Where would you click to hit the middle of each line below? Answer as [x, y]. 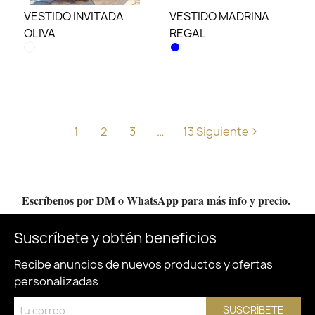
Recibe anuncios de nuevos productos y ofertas [143, 264]
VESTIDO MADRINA [220, 17]
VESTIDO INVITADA [74, 17]
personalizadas [56, 281]
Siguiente [222, 132]
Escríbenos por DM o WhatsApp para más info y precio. [157, 200]
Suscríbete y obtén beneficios [115, 238]
